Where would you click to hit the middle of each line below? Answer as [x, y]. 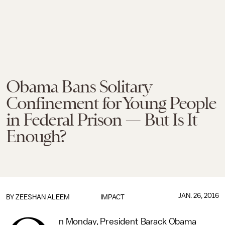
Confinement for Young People [111, 103]
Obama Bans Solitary [79, 86]
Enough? [36, 136]
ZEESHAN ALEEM [43, 197]
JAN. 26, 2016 [198, 196]
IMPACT [112, 197]
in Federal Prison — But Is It [102, 120]
